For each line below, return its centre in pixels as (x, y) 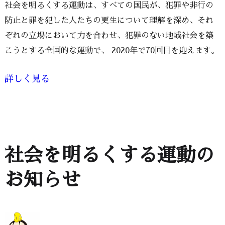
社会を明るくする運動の (109, 155)
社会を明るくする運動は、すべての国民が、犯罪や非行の (109, 5)
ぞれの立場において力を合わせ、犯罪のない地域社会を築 (109, 35)
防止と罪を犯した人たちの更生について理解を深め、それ (109, 20)
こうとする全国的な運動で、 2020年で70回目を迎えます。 (111, 50)
